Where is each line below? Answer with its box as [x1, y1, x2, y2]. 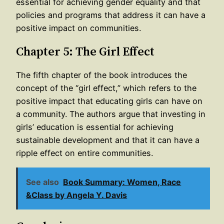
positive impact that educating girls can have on [16, 95, 202, 106]
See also [26, 177, 59, 187]
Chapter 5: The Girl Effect [16, 42, 154, 59]
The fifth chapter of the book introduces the [16, 69, 187, 80]
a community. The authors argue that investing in [16, 108, 205, 119]
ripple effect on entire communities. [16, 147, 153, 158]
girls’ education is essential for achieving [16, 121, 173, 132]
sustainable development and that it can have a [16, 134, 199, 145]
